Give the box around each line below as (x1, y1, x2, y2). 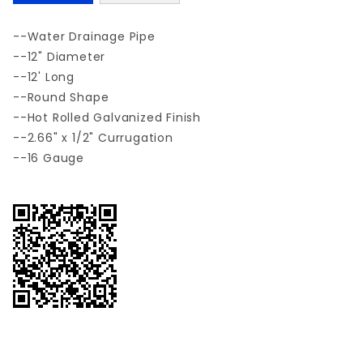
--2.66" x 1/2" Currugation (13, 130, 173, 147)
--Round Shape (13, 89, 109, 106)
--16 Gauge (13, 150, 84, 167)
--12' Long (13, 69, 75, 86)
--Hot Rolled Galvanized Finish (13, 109, 201, 126)
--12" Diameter (13, 49, 106, 66)
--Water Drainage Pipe (13, 28, 156, 45)
